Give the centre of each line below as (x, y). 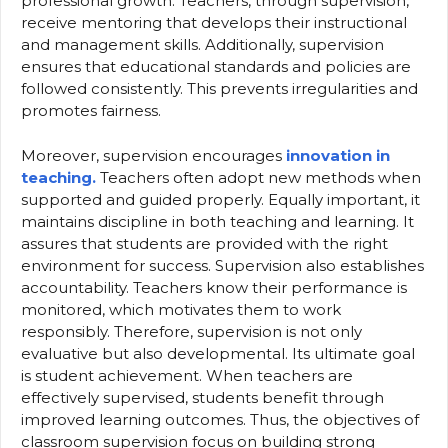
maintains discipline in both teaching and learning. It (217, 221)
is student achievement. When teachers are (187, 375)
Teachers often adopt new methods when (258, 177)
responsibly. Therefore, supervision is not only (191, 331)
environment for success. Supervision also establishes (222, 265)
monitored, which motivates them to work (181, 309)
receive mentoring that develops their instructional (214, 23)
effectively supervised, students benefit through (202, 397)
